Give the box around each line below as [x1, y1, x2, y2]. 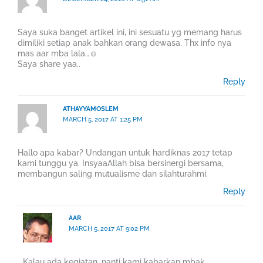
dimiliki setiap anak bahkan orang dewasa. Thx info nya [18, 38, 231, 48]
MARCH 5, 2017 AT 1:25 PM [63, 115, 143, 123]
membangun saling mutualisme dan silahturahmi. [18, 168, 208, 178]
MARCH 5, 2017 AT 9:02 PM [68, 225, 150, 233]
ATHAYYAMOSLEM [63, 104, 119, 113]
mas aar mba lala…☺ [18, 49, 97, 59]
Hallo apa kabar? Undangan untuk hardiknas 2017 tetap [18, 147, 232, 157]
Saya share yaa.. [18, 59, 80, 69]
